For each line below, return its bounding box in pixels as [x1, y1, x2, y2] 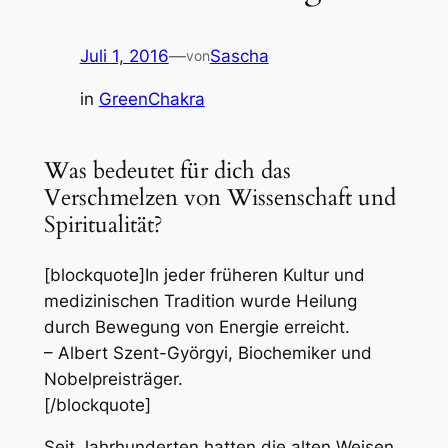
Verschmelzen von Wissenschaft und [43, 182, 396, 214]
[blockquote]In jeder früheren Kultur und [43, 264, 365, 285]
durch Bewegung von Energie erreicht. [43, 316, 350, 337]
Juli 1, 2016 [79, 45, 169, 66]
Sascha [209, 45, 269, 66]
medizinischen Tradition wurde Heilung [43, 290, 357, 311]
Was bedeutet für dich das [43, 155, 291, 187]
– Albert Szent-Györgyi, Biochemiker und [43, 342, 372, 363]
